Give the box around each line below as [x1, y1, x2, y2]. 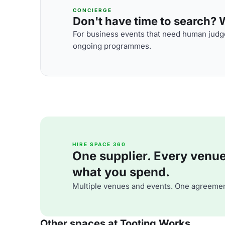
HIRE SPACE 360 [72, 141, 126, 147]
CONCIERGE [73, 7, 112, 13]
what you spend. [72, 165, 170, 179]
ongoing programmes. [73, 41, 151, 51]
